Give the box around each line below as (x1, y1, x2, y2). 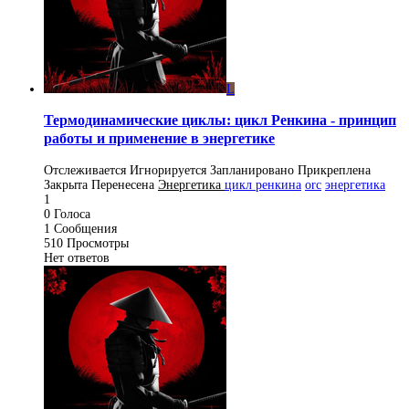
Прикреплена (298, 163, 371, 177)
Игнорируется (130, 163, 206, 177)
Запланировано (210, 163, 294, 177)
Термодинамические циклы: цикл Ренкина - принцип (44, 111, 396, 130)
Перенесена (91, 177, 154, 192)
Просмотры (67, 236, 129, 250)
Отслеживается (44, 163, 126, 177)
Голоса (54, 206, 90, 221)
